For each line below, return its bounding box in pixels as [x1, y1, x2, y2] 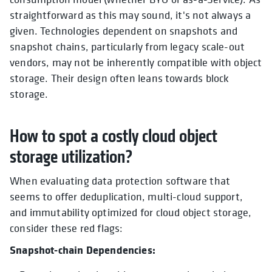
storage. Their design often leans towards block [10, 71, 229, 86]
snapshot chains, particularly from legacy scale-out [10, 39, 245, 54]
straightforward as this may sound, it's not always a [10, 8, 251, 22]
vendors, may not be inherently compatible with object [10, 55, 262, 70]
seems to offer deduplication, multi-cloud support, [10, 189, 243, 204]
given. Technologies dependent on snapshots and [10, 24, 238, 38]
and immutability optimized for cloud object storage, [10, 205, 252, 220]
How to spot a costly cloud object [10, 124, 217, 149]
